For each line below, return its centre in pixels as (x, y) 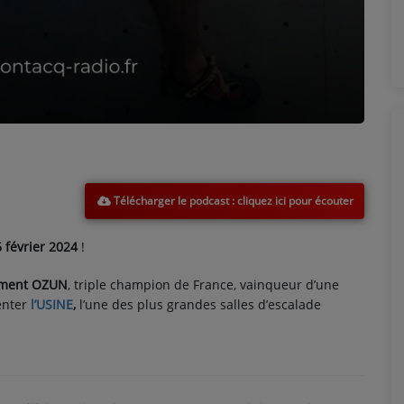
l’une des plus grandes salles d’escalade (198, 304)
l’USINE (52, 304)
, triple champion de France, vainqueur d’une (203, 285)
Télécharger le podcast (171, 200)
